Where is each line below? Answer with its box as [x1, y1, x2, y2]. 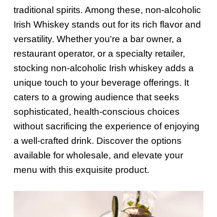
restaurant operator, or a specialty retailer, [14, 48, 185, 59]
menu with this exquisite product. [14, 164, 149, 175]
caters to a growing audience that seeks [14, 92, 179, 102]
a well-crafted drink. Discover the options [14, 135, 182, 146]
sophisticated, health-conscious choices [14, 106, 180, 117]
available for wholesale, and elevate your [14, 150, 183, 160]
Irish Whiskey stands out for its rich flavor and [14, 19, 201, 30]
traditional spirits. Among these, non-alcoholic [14, 4, 201, 15]
